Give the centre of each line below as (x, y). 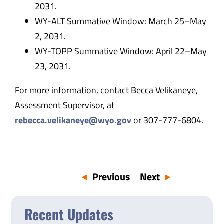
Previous (111, 177)
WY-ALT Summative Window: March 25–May (120, 21)
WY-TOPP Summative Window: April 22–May (121, 51)
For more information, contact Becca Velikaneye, (106, 90)
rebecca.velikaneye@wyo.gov (73, 120)
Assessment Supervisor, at (64, 105)
